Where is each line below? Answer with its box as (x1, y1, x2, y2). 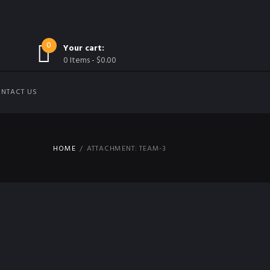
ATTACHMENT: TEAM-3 (86, 142, 166, 155)
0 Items (63, 54, 90, 68)
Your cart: (63, 42, 104, 56)
